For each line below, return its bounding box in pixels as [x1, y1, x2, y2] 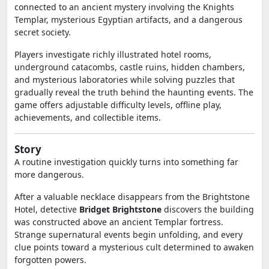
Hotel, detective [14, 204, 79, 215]
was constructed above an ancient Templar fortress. [14, 216, 223, 228]
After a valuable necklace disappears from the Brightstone [14, 191, 250, 202]
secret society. [14, 26, 71, 38]
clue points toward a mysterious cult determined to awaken [14, 241, 254, 253]
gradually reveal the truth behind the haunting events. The [14, 86, 253, 98]
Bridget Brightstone [79, 204, 162, 215]
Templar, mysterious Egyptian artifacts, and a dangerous [14, 14, 243, 25]
